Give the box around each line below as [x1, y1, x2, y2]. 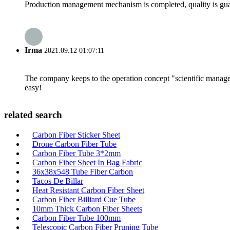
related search [4, 109, 62, 121]
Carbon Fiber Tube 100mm [32, 214, 121, 222]
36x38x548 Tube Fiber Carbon [32, 167, 133, 176]
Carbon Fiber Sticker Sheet [32, 130, 120, 139]
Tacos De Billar [32, 177, 83, 185]
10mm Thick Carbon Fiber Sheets [32, 204, 142, 213]
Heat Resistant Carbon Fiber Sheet [32, 186, 144, 195]
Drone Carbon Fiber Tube [32, 140, 117, 148]
